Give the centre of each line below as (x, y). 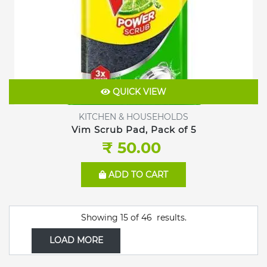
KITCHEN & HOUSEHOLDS (133, 117)
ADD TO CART (137, 175)
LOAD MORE (76, 240)
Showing (100, 217)
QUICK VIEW (138, 92)
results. (169, 217)
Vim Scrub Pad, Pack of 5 (133, 129)
